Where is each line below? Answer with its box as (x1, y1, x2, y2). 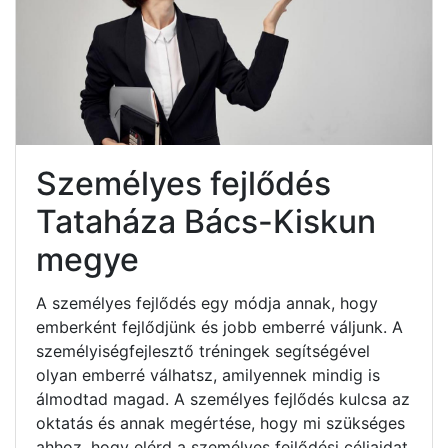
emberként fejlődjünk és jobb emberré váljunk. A (36, 316, 403, 337)
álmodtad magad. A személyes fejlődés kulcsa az (36, 388, 410, 409)
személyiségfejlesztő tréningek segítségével (36, 340, 370, 361)
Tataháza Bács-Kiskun (36, 201, 376, 241)
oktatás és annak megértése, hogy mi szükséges (36, 412, 405, 433)
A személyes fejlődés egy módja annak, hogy (36, 292, 378, 313)
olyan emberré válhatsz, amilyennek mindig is (36, 364, 380, 385)
